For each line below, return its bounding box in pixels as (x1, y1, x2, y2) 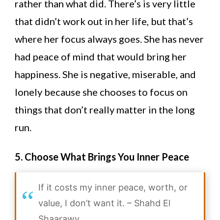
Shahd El (134, 198, 170, 209)
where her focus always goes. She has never (15, 33, 204, 45)
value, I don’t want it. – (38, 198, 134, 209)
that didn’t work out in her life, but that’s (15, 15, 193, 27)
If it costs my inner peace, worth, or (38, 182, 188, 193)
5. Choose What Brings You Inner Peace (15, 151, 189, 163)
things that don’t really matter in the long (15, 104, 195, 116)
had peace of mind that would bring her (15, 51, 187, 63)
